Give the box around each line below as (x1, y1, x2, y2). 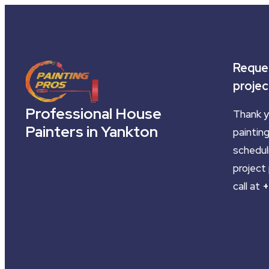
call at (232, 179, 262, 193)
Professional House (25, 103, 162, 124)
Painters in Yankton (25, 121, 158, 142)
